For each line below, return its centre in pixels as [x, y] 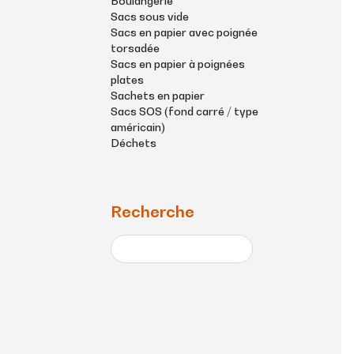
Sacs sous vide [150, 17]
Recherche [153, 212]
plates [127, 80]
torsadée [135, 48]
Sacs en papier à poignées [178, 64]
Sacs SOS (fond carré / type [185, 111]
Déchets [134, 143]
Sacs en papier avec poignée [184, 32]
